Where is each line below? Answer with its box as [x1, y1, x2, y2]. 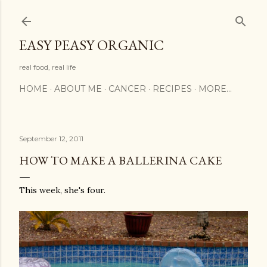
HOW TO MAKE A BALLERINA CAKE [19, 153, 222, 168]
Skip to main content [85, 7, 182, 23]
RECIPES [153, 83, 192, 94]
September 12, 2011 [19, 134, 83, 143]
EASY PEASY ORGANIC [19, 36, 164, 54]
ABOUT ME [54, 83, 102, 94]
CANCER [108, 83, 146, 94]
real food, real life [19, 63, 76, 72]
